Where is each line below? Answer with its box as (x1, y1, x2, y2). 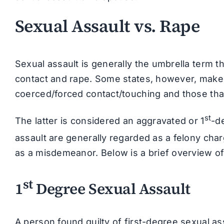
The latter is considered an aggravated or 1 (14, 115, 204, 126)
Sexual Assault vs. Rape (14, 14, 200, 37)
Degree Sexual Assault (32, 178, 190, 199)
